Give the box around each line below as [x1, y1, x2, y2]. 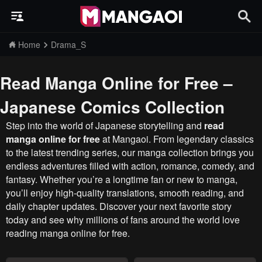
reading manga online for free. [6, 226, 130, 240]
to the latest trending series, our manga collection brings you [6, 146, 254, 159]
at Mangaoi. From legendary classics [100, 132, 254, 146]
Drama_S [51, 39, 86, 50]
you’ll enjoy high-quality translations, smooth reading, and [6, 186, 244, 199]
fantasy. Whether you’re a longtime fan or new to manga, [6, 173, 237, 186]
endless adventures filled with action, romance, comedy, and [6, 159, 254, 173]
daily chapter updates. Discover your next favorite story [6, 199, 232, 213]
